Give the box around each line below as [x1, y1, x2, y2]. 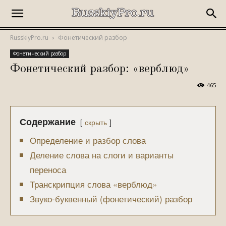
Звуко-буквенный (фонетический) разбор [30, 192, 192, 205]
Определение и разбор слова [30, 134, 146, 146]
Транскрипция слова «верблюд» [30, 178, 157, 190]
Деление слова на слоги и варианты [30, 148, 174, 161]
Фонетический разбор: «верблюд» [10, 63, 189, 75]
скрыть [85, 117, 107, 127]
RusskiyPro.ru [10, 33, 48, 42]
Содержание [20, 115, 76, 128]
